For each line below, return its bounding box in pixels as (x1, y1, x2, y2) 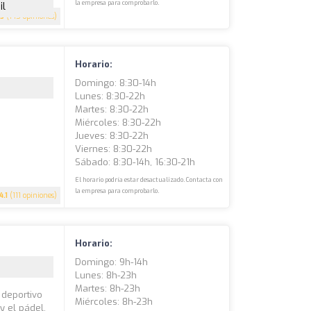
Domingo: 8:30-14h (75, 76, 157, 89)
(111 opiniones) (8, 190, 58, 200)
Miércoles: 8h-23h (75, 295, 153, 308)
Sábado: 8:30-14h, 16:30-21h (75, 155, 196, 168)
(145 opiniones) (4, 11, 58, 21)
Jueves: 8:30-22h (75, 129, 149, 142)
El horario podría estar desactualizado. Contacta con (75, 175, 224, 184)
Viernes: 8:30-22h (75, 142, 153, 155)
